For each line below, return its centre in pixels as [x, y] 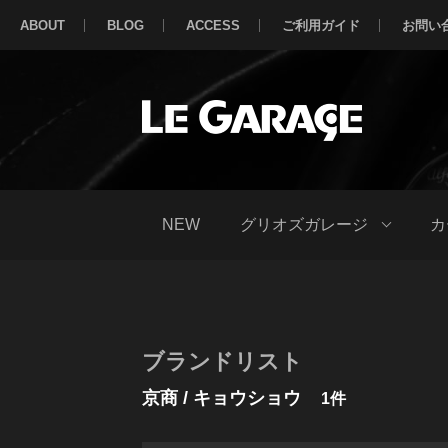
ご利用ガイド [321, 25]
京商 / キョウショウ [221, 398]
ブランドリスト [222, 361]
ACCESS [213, 25]
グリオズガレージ [304, 224]
